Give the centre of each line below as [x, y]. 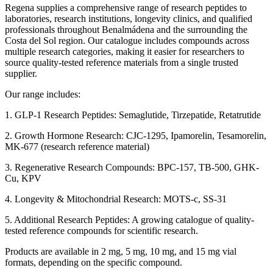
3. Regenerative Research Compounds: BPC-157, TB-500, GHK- [132, 167]
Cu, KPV [23, 178]
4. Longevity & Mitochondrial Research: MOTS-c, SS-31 [116, 199]
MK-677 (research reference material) [77, 146]
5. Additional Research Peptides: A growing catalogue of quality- [129, 219]
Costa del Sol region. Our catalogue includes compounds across [127, 40]
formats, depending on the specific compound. [94, 262]
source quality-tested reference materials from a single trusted [122, 62]
